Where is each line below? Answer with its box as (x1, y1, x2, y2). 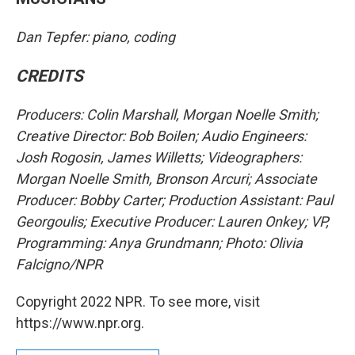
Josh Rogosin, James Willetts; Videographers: (16, 149, 302, 166)
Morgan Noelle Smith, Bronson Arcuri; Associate (16, 170, 317, 187)
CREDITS (16, 66, 83, 86)
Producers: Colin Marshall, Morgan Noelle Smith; (16, 106, 319, 123)
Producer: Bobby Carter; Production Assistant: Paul (16, 192, 333, 208)
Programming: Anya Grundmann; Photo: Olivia (16, 235, 303, 251)
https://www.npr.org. (16, 315, 144, 331)
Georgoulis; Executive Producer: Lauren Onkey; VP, (16, 213, 329, 230)
